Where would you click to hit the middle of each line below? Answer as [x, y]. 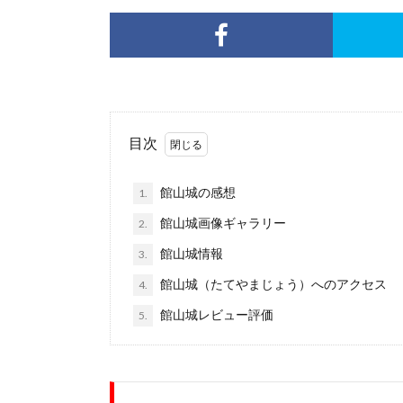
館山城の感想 [197, 193]
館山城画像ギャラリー [222, 223]
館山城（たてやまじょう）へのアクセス [272, 284]
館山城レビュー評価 [215, 315]
